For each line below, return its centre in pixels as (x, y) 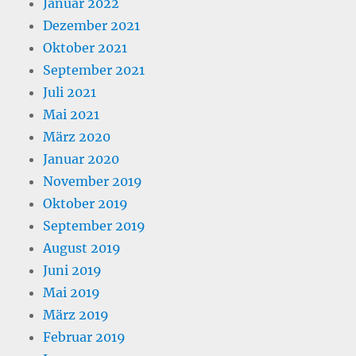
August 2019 (82, 248)
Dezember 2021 (92, 25)
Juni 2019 (73, 270)
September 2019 (95, 225)
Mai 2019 (72, 292)
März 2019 (76, 314)
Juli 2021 (70, 92)
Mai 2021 (72, 114)
